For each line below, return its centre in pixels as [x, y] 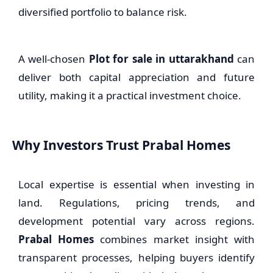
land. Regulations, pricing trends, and [136, 203]
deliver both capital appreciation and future [136, 77]
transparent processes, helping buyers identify [136, 257]
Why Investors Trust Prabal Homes [121, 145]
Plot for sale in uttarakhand [161, 59]
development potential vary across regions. [136, 221]
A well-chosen [54, 59]
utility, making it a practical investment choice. [130, 95]
